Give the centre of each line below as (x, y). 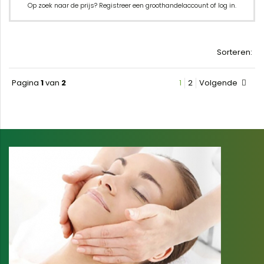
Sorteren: (235, 52)
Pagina (26, 83)
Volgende (219, 83)
